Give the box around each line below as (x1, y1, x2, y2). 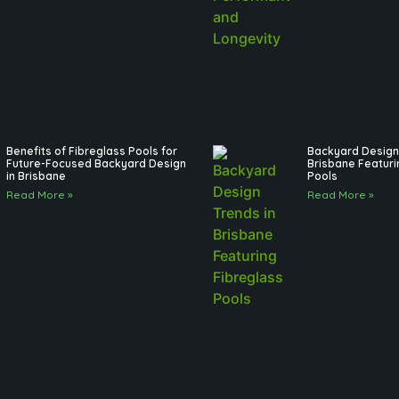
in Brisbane (5, 169, 66, 183)
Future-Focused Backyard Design (5, 157, 186, 171)
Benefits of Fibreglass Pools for (5, 144, 177, 159)
